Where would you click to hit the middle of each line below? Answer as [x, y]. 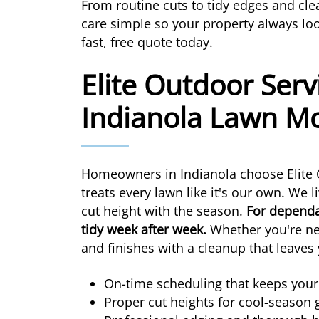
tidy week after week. [144, 230]
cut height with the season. [164, 211]
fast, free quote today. [147, 42]
